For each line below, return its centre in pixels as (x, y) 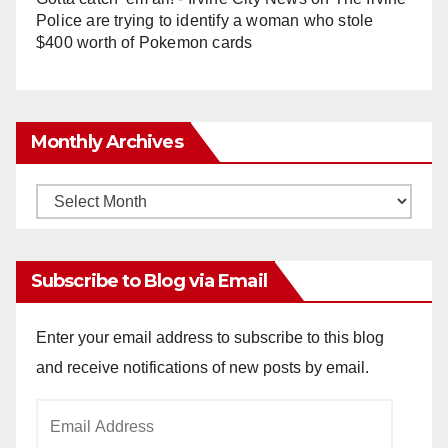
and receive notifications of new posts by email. (202, 367)
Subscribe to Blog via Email (149, 280)
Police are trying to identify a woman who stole (205, 20)
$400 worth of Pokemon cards (144, 42)
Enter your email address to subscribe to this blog (210, 337)
